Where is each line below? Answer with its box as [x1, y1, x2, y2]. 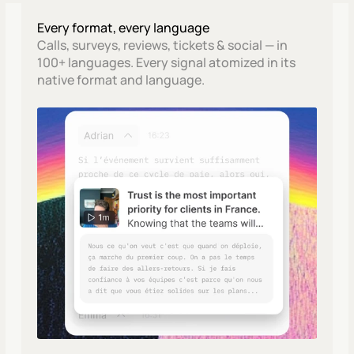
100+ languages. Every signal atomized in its [36, 54, 296, 71]
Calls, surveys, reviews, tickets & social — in [36, 36, 288, 54]
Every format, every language [36, 19, 209, 36]
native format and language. [36, 71, 205, 88]
